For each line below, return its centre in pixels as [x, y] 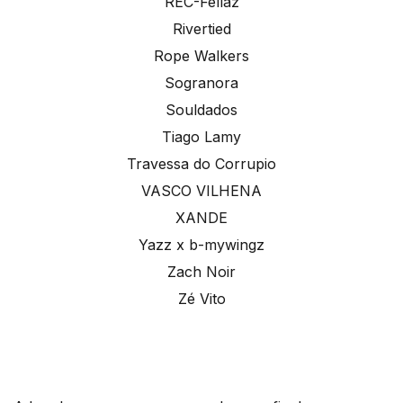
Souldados [201, 109]
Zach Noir [201, 271]
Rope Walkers [201, 55]
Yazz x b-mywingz [201, 244]
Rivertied [201, 28]
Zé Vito [201, 298]
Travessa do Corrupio [201, 163]
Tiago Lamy [201, 136]
